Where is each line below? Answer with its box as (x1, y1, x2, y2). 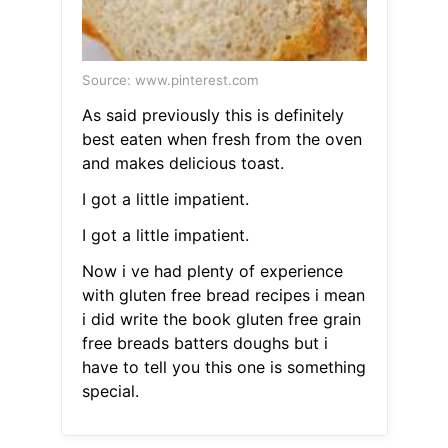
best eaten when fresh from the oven (81, 129, 362, 150)
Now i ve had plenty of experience (81, 261, 343, 282)
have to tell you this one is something (81, 357, 366, 378)
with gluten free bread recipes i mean (81, 285, 365, 306)
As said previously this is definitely (81, 105, 344, 126)
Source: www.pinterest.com (81, 72, 259, 89)
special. (81, 381, 139, 402)
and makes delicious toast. (81, 153, 284, 174)
